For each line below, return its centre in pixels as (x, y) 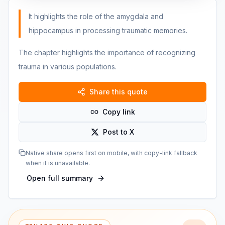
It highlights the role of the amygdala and (96, 16)
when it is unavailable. (58, 163)
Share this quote (119, 92)
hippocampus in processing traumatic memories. (108, 30)
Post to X (119, 132)
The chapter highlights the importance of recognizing (107, 52)
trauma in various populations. (68, 67)
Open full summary (60, 178)
